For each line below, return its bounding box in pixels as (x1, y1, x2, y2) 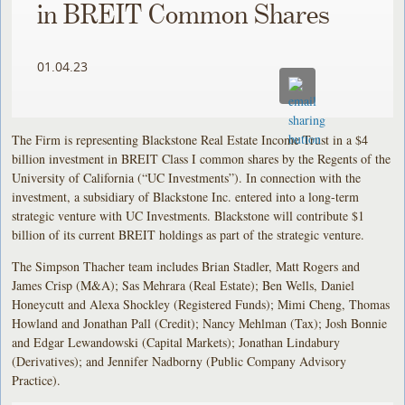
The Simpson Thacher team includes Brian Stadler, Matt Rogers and (12, 257, 361, 275)
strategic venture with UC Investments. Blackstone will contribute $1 (12, 206, 365, 224)
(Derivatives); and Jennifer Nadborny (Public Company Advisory (12, 352, 347, 370)
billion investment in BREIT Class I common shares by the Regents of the (12, 149, 391, 167)
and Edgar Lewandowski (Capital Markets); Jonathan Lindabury (12, 333, 341, 351)
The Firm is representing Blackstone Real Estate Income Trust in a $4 (12, 130, 369, 148)
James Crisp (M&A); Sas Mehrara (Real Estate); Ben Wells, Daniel (12, 276, 355, 294)
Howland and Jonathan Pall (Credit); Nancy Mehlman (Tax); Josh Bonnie (12, 314, 388, 332)
